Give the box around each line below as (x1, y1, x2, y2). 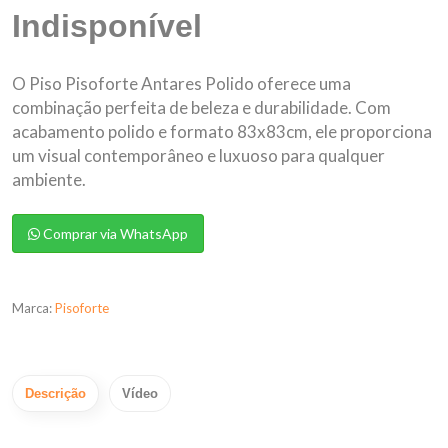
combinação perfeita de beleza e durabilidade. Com (12, 97, 391, 118)
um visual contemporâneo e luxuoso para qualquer (12, 145, 385, 166)
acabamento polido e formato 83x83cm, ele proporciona (12, 121, 432, 142)
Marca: (12, 300, 55, 316)
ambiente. (12, 169, 86, 190)
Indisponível (12, 8, 202, 44)
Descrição (25, 386, 86, 401)
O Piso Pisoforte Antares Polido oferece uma (12, 73, 351, 94)
